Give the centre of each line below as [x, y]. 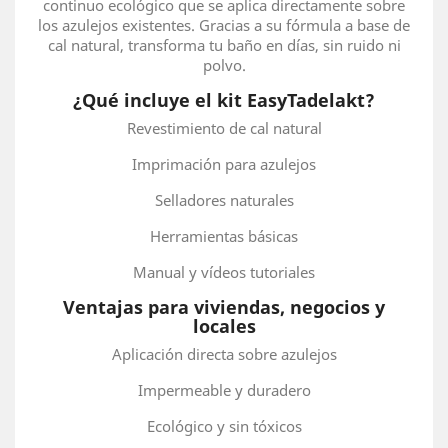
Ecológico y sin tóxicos [224, 426]
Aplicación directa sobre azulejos [224, 354]
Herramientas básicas [224, 236]
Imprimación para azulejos [224, 164]
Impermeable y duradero [224, 390]
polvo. [224, 65]
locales [224, 326]
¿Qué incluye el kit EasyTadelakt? [224, 100]
